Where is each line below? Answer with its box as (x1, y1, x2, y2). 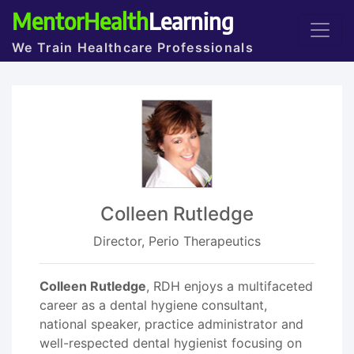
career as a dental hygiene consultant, (40, 297, 267, 313)
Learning (149, 6, 234, 35)
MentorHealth (12, 6, 149, 35)
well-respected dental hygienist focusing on (40, 335, 302, 351)
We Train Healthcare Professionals (12, 40, 254, 55)
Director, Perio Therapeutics (93, 233, 261, 249)
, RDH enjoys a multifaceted (146, 278, 313, 294)
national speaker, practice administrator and (40, 316, 303, 332)
